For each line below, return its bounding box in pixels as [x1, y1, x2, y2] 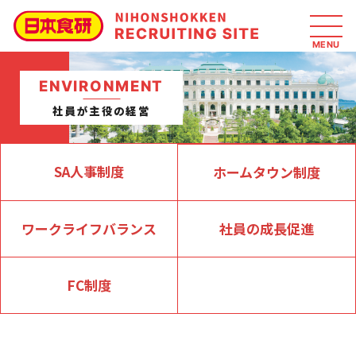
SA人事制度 [54, 161, 124, 181]
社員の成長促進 [219, 219, 314, 238]
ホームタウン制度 [213, 162, 320, 182]
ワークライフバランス [21, 219, 157, 238]
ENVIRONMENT [38, 77, 164, 95]
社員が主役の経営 [52, 103, 150, 118]
